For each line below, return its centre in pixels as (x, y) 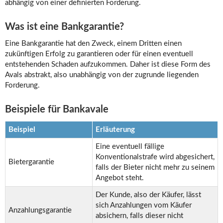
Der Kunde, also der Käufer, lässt (148, 195)
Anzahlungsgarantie (40, 211)
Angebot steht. (120, 178)
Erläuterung (115, 130)
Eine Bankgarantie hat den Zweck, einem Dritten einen (93, 44)
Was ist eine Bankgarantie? (64, 27)
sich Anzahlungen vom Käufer (144, 206)
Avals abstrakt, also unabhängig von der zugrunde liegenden (102, 75)
